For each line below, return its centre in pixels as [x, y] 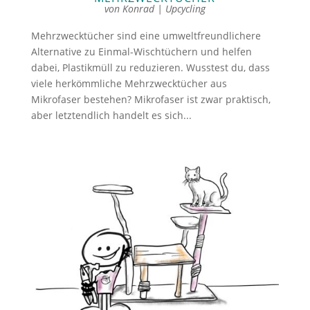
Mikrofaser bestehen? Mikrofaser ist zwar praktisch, [151, 99]
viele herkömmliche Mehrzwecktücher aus [129, 83]
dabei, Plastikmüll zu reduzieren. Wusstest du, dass [150, 67]
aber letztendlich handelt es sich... [111, 115]
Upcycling [185, 8]
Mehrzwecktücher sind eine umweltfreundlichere [146, 35]
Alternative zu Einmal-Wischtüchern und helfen [141, 51]
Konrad [138, 8]
